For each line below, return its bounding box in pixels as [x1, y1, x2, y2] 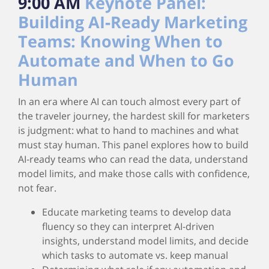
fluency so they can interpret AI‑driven [42, 220, 214, 233]
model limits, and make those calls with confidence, [18, 167, 250, 180]
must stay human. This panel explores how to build [18, 138, 249, 151]
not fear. [18, 181, 56, 195]
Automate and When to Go [18, 49, 234, 71]
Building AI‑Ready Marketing [18, 11, 247, 33]
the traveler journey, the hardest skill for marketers [18, 109, 250, 122]
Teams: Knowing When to [18, 30, 223, 52]
